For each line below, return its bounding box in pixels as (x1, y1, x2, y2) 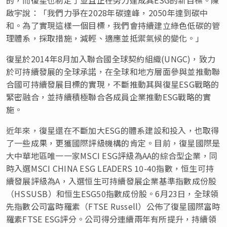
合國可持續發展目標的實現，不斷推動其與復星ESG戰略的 (6, 78, 219, 90)
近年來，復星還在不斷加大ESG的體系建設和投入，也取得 (6, 124, 219, 136)
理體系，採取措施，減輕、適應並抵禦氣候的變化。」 (6, 31, 206, 44)
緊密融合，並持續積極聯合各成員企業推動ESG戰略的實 (6, 90, 211, 103)
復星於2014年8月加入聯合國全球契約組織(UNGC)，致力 (6, 52, 216, 65)
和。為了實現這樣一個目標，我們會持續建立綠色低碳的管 (6, 19, 220, 31)
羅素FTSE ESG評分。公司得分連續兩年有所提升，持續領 (6, 212, 216, 225)
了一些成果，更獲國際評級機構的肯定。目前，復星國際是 (6, 136, 220, 149)
